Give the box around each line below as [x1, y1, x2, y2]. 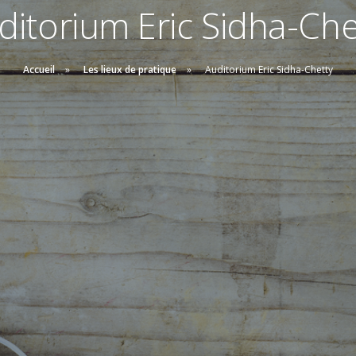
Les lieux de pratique [83, 63, 176, 77]
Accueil [23, 63, 55, 77]
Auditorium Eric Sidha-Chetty [205, 63, 333, 77]
